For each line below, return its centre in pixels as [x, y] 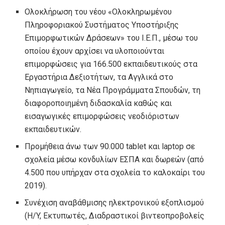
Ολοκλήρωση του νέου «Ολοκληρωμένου [98, 12]
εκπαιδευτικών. [54, 129]
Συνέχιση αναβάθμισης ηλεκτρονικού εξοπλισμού [115, 202]
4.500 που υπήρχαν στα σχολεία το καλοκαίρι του [115, 172]
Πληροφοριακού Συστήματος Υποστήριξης [102, 25]
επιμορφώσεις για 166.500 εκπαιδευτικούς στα [111, 64]
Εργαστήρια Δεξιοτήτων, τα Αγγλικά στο [99, 77]
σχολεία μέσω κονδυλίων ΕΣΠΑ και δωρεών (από [115, 159]
